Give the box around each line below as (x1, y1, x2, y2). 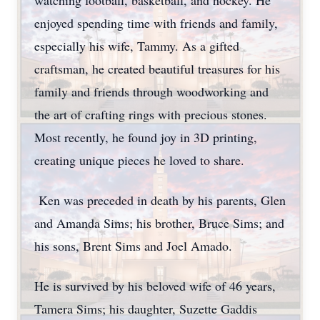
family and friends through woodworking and (34, 83, 269, 100)
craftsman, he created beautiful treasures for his (34, 60, 280, 77)
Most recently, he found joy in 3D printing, (34, 129, 257, 146)
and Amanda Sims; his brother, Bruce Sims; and (34, 214, 284, 231)
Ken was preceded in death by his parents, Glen (34, 191, 286, 209)
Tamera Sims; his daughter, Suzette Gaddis (34, 300, 257, 317)
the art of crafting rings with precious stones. (34, 106, 267, 123)
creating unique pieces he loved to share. (34, 151, 244, 169)
